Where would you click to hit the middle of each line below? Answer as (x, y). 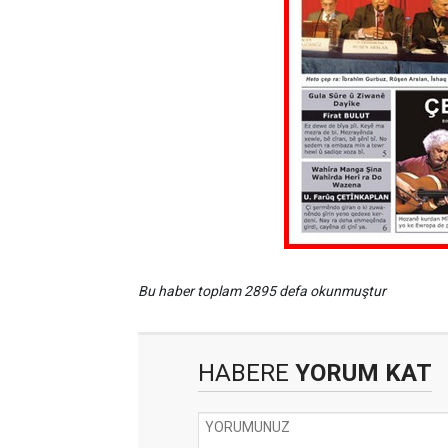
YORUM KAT (360, 373)
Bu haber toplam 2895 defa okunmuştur (262, 291)
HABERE (243, 373)
